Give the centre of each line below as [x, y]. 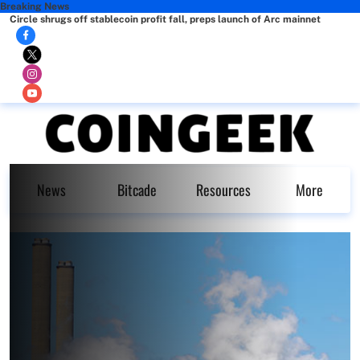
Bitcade [137, 190]
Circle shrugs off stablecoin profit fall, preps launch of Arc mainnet [165, 19]
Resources [223, 190]
